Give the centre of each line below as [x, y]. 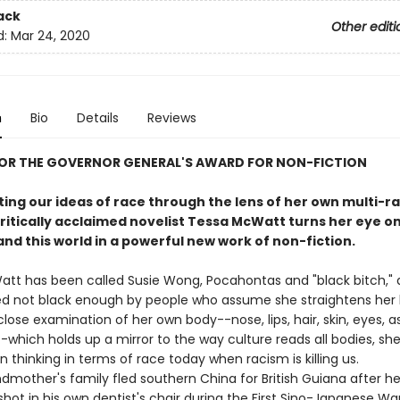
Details [97, 118]
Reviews [171, 118]
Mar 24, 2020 [50, 36]
